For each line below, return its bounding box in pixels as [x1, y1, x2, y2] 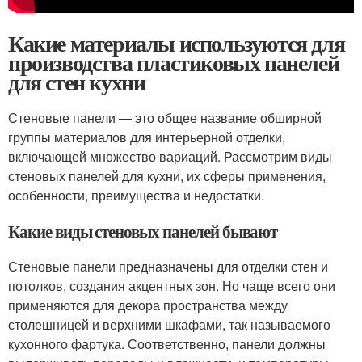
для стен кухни [8, 65, 145, 99]
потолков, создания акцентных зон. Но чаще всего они [8, 276, 335, 295]
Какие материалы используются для [8, 27, 345, 60]
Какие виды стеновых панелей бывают [8, 219, 278, 243]
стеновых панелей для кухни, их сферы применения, [8, 166, 326, 185]
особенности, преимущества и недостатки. [8, 186, 264, 204]
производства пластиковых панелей [8, 46, 339, 79]
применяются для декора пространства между [8, 296, 288, 314]
